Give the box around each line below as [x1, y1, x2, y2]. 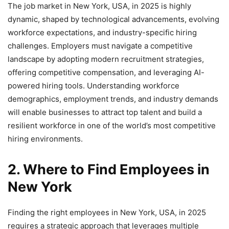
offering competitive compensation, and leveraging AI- [8, 67, 204, 78]
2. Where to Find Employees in [8, 161, 210, 178]
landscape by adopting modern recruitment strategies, [8, 54, 204, 64]
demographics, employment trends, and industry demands [8, 94, 218, 104]
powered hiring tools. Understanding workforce [8, 81, 179, 91]
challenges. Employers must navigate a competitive [8, 41, 193, 51]
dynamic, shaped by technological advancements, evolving [8, 14, 219, 25]
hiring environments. [8, 134, 83, 144]
